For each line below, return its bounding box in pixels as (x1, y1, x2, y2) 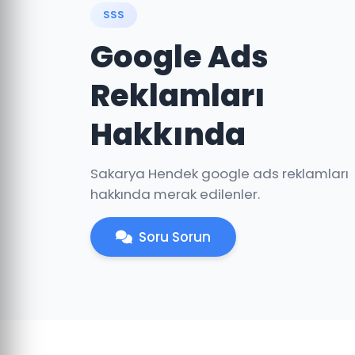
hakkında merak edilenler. (90, 185, 260, 204)
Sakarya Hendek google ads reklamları (90, 164, 349, 183)
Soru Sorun (139, 227, 211, 246)
